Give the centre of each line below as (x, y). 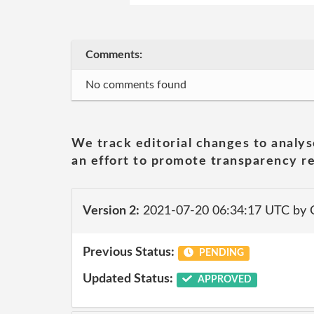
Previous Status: (129, 252)
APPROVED (223, 279)
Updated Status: (128, 279)
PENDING (220, 253)
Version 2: (111, 211)
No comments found (136, 85)
